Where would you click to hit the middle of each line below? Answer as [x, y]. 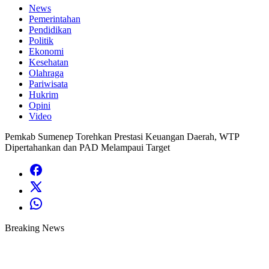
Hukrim [44, 95]
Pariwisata [48, 84]
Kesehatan [49, 62]
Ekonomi [46, 51]
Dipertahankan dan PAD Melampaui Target [87, 147]
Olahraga [46, 73]
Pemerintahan [55, 19]
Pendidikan [50, 30]
